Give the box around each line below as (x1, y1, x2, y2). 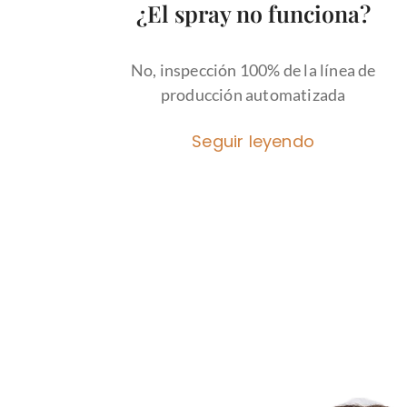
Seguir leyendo (192, 129, 315, 153)
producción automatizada (160, 84, 346, 104)
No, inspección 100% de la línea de (130, 59, 376, 80)
